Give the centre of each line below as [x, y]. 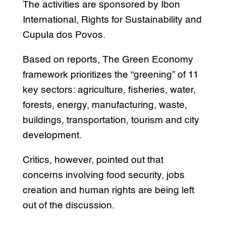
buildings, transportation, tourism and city [111, 120]
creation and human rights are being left [108, 190]
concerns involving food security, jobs [103, 175]
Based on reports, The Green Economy [108, 60]
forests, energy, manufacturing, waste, [105, 105]
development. [52, 135]
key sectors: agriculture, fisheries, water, [109, 90]
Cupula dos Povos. [64, 35]
